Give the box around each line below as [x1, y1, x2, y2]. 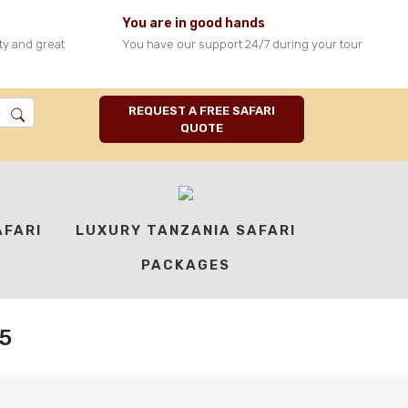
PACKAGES [140, 257, 230, 273]
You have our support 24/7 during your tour [122, 37, 362, 51]
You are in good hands [122, 15, 265, 31]
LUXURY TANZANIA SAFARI [75, 222, 296, 239]
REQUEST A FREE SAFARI [128, 104, 276, 117]
